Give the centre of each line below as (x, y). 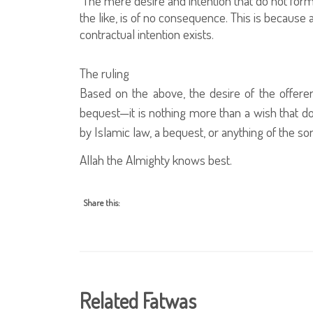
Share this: (102, 202)
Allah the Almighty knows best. (163, 159)
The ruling (104, 73)
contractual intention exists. (147, 34)
